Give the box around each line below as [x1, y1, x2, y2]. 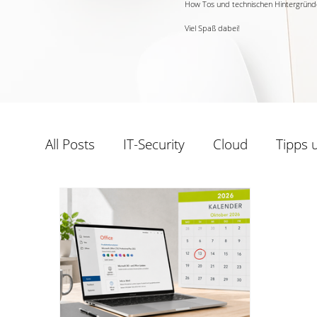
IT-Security [123, 135, 185, 154]
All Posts [45, 135, 95, 154]
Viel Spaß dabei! [185, 22, 241, 33]
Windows [74, 192, 128, 211]
